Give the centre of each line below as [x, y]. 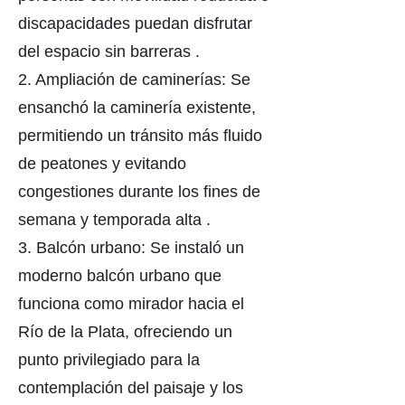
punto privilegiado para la [109, 360]
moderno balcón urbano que [120, 276]
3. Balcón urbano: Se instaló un [131, 248]
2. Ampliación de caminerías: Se [134, 80]
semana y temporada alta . [114, 220]
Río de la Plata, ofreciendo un [125, 332]
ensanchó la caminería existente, [137, 108]
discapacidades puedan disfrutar [135, 24]
